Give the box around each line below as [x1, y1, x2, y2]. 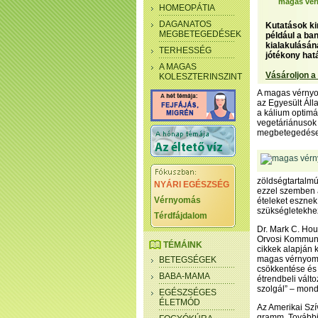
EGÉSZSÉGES [159, 287, 216, 297]
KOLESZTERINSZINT [159, 72, 242, 82]
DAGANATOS [159, 19, 212, 29]
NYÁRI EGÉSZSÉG [154, 180, 229, 190]
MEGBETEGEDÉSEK [159, 29, 241, 39]
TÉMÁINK [163, 240, 202, 250]
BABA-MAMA [159, 271, 210, 281]
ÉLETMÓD [159, 297, 200, 307]
